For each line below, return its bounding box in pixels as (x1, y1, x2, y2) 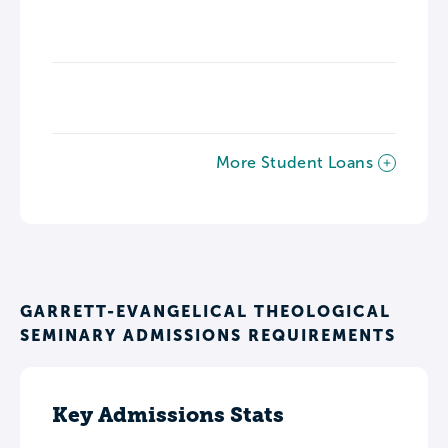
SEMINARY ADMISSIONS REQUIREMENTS (20, 326, 396, 344)
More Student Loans (215, 154, 373, 171)
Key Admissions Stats (52, 402, 284, 427)
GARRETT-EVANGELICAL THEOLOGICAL (20, 302, 391, 320)
